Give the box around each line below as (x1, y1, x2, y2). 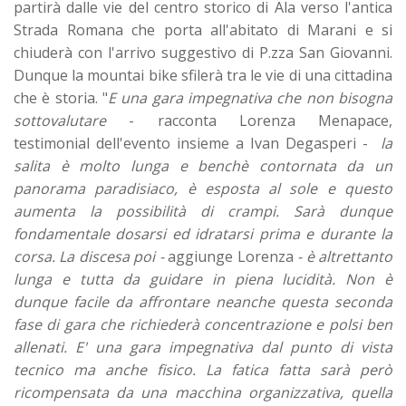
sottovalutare (14, 110, 106, 130)
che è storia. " (14, 87, 108, 108)
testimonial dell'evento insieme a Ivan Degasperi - (14, 132, 381, 153)
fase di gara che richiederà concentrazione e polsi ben (14, 314, 392, 334)
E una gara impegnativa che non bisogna (108, 87, 392, 108)
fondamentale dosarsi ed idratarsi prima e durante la (14, 223, 392, 244)
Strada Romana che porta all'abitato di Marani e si (14, 19, 392, 40)
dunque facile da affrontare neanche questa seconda (14, 291, 392, 312)
